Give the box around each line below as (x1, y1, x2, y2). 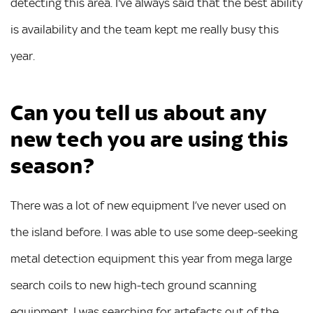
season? (10, 153, 94, 179)
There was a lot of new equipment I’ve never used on (10, 198, 286, 212)
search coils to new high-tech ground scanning (10, 278, 256, 292)
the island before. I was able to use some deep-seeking (10, 225, 298, 239)
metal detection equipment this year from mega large (10, 252, 292, 265)
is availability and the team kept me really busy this (10, 22, 279, 36)
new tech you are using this (10, 126, 289, 152)
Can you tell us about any (10, 100, 268, 126)
